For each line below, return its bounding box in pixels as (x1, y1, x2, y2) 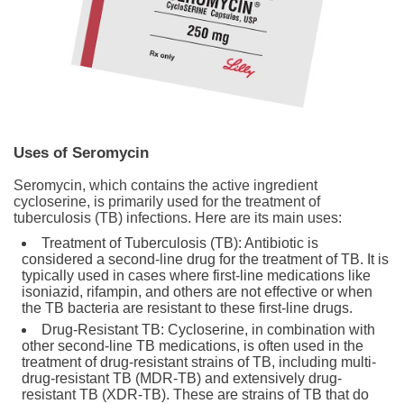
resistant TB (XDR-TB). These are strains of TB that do (22, 386, 369, 402)
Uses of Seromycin (14, 143, 149, 161)
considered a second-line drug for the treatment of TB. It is (22, 251, 389, 267)
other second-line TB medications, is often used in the (22, 337, 363, 353)
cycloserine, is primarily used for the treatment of (14, 193, 320, 209)
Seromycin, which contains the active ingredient (14, 177, 317, 193)
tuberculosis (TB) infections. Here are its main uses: (14, 209, 342, 225)
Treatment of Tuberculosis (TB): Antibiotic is (41, 234, 318, 251)
